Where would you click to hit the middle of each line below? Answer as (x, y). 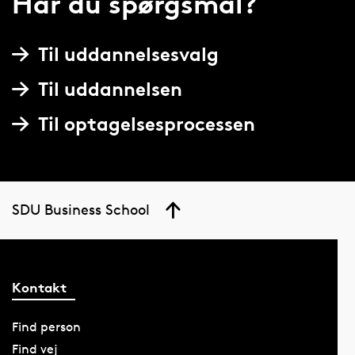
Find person (46, 326)
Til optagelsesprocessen (146, 124)
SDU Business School (80, 210)
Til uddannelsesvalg (128, 55)
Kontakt (39, 287)
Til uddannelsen (110, 90)
